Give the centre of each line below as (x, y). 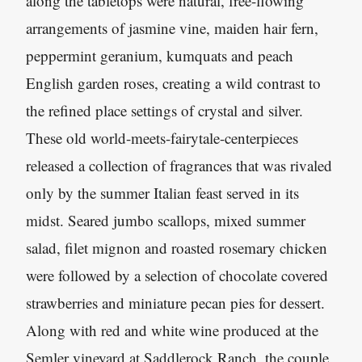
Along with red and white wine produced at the (172, 330)
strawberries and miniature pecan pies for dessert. (175, 303)
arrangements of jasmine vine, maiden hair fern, (172, 28)
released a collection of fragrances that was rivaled (179, 165)
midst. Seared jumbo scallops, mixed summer (166, 220)
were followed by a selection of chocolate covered (177, 275)
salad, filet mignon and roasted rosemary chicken (177, 248)
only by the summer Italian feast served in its (162, 193)
